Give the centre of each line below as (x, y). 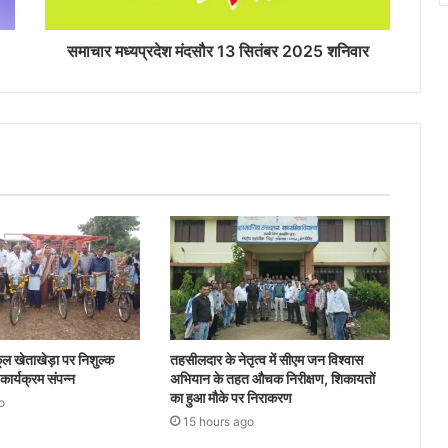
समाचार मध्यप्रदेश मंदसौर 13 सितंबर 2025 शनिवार (217, 50)
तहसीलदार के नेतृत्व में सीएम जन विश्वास (266, 359)
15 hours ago (218, 421)
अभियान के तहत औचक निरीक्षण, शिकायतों (272, 378)
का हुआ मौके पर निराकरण (230, 397)
